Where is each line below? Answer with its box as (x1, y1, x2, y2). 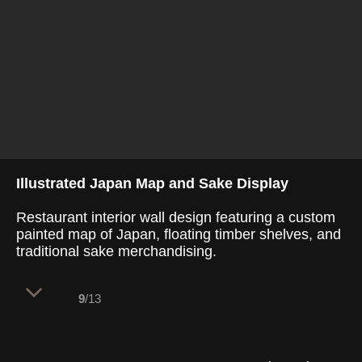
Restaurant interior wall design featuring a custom (16, 209, 335, 225)
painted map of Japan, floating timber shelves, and (16, 226, 341, 242)
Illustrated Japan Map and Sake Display (16, 175, 288, 192)
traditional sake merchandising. (16, 243, 217, 259)
